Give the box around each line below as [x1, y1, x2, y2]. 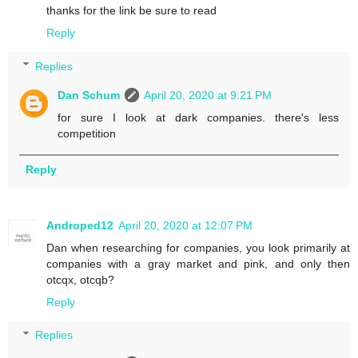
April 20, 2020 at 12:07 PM [118, 218, 253, 232]
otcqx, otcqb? [46, 272, 114, 286]
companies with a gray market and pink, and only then [46, 257, 350, 270]
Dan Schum [58, 88, 121, 101]
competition [58, 126, 117, 140]
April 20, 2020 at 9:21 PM [144, 88, 272, 101]
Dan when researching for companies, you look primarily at [46, 241, 350, 254]
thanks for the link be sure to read [46, 3, 217, 17]
